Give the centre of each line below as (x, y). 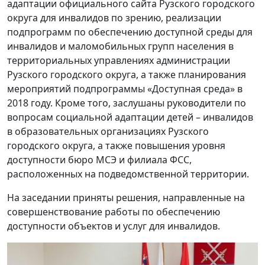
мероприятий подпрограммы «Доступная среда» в (125, 89)
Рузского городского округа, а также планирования (127, 75)
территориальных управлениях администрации (119, 61)
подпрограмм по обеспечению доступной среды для (130, 32)
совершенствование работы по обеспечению (114, 212)
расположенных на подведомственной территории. (128, 174)
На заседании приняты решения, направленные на (126, 198)
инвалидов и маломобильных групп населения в (120, 46)
